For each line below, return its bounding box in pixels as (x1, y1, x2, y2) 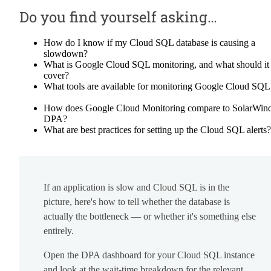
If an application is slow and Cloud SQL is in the (44, 182, 229, 193)
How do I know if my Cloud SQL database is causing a (44, 38, 255, 48)
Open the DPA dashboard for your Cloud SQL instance (44, 250, 255, 261)
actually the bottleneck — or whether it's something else (44, 211, 256, 222)
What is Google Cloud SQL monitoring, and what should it (44, 59, 269, 70)
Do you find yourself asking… (19, 7, 217, 27)
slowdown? (44, 48, 88, 59)
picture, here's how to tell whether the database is (44, 197, 230, 207)
